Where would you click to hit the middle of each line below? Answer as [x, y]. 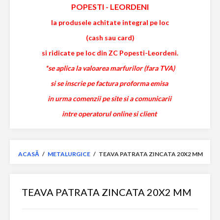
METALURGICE [69, 154]
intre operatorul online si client [110, 114]
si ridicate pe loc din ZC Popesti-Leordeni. [110, 53]
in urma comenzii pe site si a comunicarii [110, 98]
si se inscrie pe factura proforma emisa [110, 83]
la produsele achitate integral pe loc [110, 22]
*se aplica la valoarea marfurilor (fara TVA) [110, 68]
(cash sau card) [110, 38]
